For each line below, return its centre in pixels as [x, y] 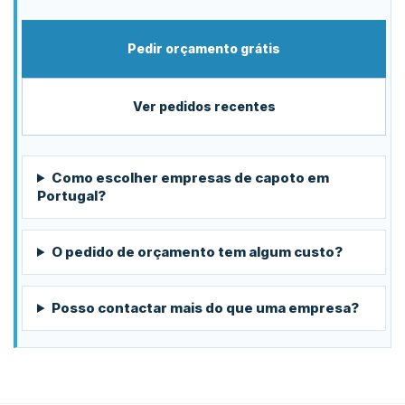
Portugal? [71, 196]
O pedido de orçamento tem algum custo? [197, 252]
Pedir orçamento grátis [204, 48]
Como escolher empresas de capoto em [190, 178]
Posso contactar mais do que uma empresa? [205, 308]
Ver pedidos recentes [204, 106]
